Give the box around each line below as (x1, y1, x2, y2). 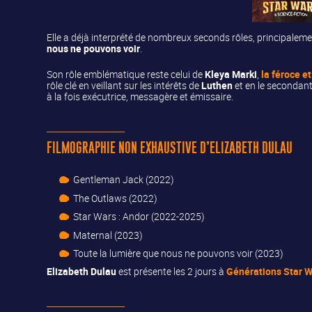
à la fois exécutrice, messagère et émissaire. (47, 89, 234, 103)
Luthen (201, 78, 233, 92)
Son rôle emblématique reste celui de (47, 67, 205, 81)
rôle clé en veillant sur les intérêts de (47, 78, 202, 92)
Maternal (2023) (73, 228, 143, 242)
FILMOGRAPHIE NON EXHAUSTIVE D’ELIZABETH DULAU (47, 140, 293, 156)
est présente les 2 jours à (116, 265, 227, 279)
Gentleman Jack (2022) (73, 173, 175, 187)
